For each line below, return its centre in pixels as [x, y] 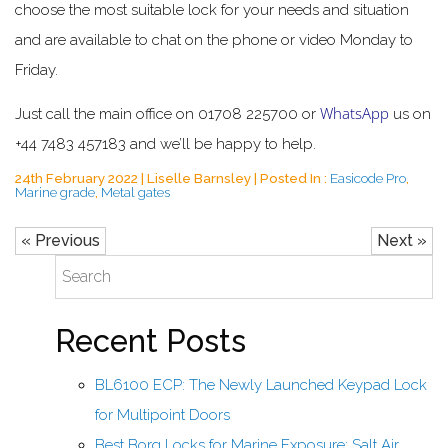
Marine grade [55, 192]
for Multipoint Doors [162, 415]
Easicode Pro [368, 178]
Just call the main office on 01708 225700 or [167, 113]
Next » [402, 240]
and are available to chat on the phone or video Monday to [214, 40]
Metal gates [135, 192]
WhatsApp [354, 112]
